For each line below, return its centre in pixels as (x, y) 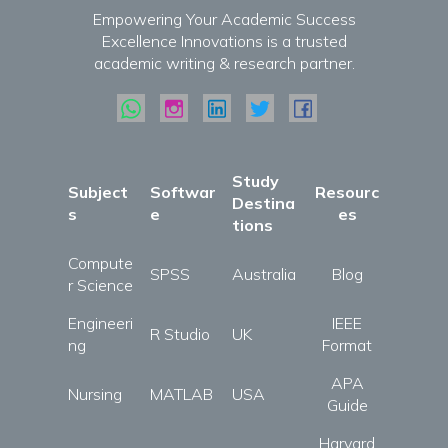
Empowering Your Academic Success (224, 19)
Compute (100, 263)
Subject (98, 192)
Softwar (183, 192)
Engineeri (100, 323)
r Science (100, 285)
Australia (264, 274)
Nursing (95, 394)
